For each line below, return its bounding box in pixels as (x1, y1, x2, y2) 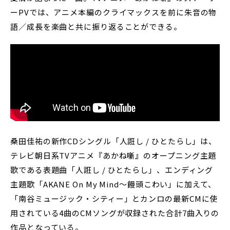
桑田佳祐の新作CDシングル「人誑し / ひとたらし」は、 (10, 136, 217, 146)
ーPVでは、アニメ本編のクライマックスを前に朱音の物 (10, 7, 217, 17)
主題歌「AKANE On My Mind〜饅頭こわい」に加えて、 (10, 179, 216, 189)
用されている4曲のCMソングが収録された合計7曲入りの (10, 207, 220, 218)
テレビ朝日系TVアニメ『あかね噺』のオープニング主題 (10, 150, 217, 161)
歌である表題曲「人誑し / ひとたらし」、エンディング (10, 164, 214, 175)
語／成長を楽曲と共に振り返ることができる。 (10, 21, 182, 32)
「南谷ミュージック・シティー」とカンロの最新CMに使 (10, 193, 218, 204)
